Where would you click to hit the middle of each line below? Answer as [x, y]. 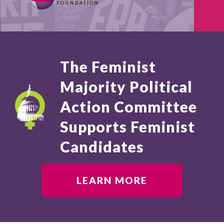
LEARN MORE [112, 180]
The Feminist [108, 66]
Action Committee [128, 106]
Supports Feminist [127, 126]
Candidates [102, 146]
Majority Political [126, 86]
